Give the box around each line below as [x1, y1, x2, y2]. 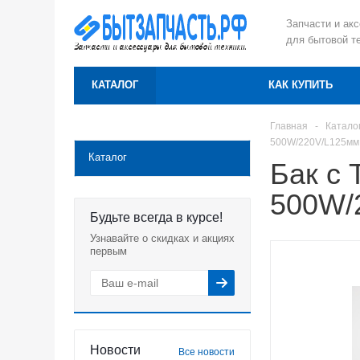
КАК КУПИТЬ [268, 79, 333, 91]
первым [90, 245, 127, 257]
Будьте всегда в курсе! [90, 211, 223, 224]
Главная [270, 121, 308, 132]
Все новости [178, 346, 235, 358]
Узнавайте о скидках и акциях [90, 232, 235, 244]
